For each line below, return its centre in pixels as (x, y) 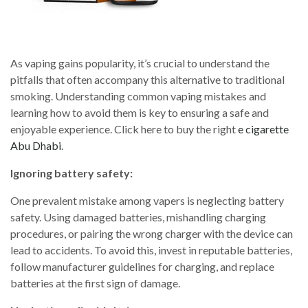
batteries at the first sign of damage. (95, 283)
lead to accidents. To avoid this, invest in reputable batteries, (151, 250)
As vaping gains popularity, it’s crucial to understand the (140, 63)
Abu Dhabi (36, 145)
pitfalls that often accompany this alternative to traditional (147, 79)
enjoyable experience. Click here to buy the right (124, 129)
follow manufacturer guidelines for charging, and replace (142, 266)
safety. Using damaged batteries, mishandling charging (138, 217)
